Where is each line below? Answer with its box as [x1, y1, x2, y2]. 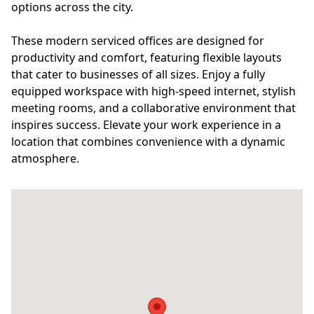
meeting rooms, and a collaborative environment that [11, 100, 296, 116]
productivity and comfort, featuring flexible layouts [11, 50, 282, 65]
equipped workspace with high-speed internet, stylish [11, 83, 296, 99]
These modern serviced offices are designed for [11, 33, 264, 48]
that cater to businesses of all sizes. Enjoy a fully [11, 67, 265, 82]
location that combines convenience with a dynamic [11, 134, 285, 149]
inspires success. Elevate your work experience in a [11, 117, 281, 132]
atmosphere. [11, 151, 79, 166]
